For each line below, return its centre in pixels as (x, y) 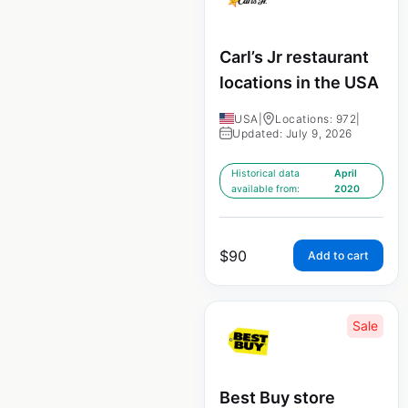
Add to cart (338, 255)
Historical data (265, 173)
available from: (265, 189)
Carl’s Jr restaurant (294, 56)
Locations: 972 (316, 118)
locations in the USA (299, 82)
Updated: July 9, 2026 (292, 133)
